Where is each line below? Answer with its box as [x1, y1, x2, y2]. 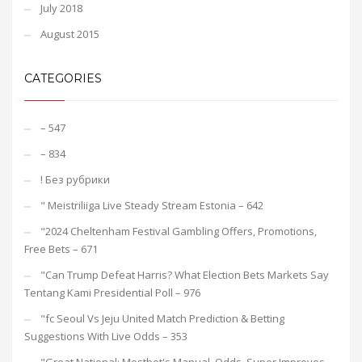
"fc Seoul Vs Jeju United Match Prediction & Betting [40, 311, 284, 326]
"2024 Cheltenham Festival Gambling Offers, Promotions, [40, 224, 317, 238]
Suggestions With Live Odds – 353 [24, 329, 187, 343]
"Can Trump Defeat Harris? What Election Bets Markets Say [40, 267, 329, 282]
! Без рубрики [40, 172, 110, 187]
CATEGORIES [24, 71, 102, 86]
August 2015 [40, 27, 99, 41]
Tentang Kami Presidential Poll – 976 [24, 285, 200, 300]
